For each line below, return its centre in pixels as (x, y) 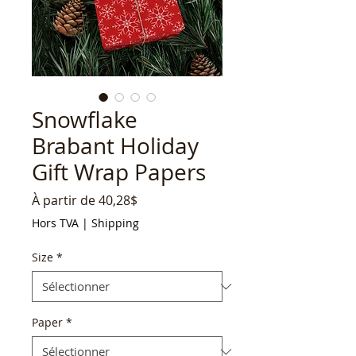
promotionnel (178, 217)
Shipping (115, 223)
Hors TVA (55, 223)
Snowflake (85, 120)
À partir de (65, 201)
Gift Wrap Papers (119, 172)
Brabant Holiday (115, 146)
